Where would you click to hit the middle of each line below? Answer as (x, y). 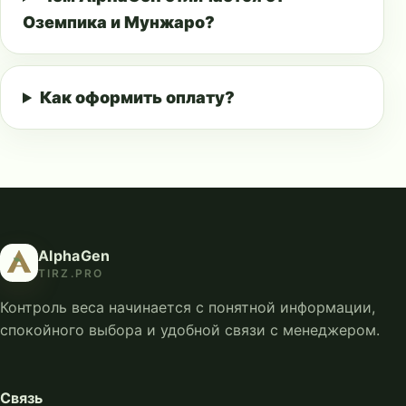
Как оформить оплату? (138, 97)
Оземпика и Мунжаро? (119, 22)
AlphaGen (74, 255)
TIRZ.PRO (71, 273)
